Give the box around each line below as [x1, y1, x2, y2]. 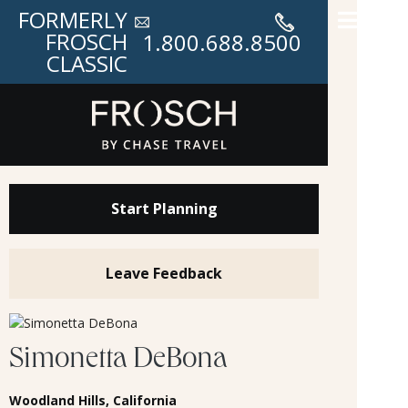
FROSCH [46, 26, 127, 56]
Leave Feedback [106, 262, 222, 283]
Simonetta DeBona [9, 345, 227, 376]
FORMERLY [18, 5, 127, 35]
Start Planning [110, 198, 218, 219]
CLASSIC [46, 48, 127, 78]
